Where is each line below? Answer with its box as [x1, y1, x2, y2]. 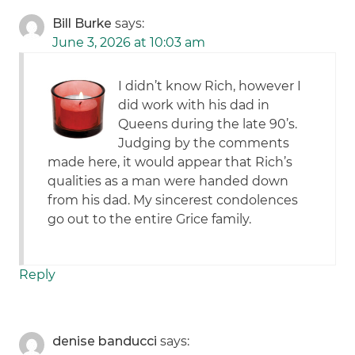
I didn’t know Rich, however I [118, 78, 302, 94]
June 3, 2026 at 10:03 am [52, 35, 206, 51]
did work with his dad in [118, 97, 270, 113]
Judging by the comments [118, 136, 290, 151]
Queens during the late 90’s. [118, 116, 298, 132]
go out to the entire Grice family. [48, 212, 252, 227]
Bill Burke [52, 16, 113, 32]
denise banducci [52, 334, 158, 349]
